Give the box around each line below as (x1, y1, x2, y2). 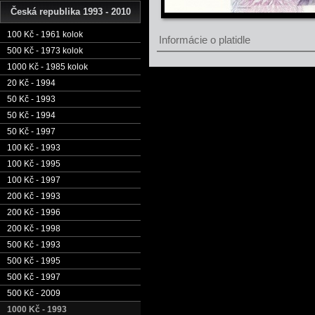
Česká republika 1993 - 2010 (10, 6, 131, 17)
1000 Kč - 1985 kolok (7, 62, 88, 72)
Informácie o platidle (159, 34, 250, 46)
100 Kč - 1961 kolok (7, 30, 83, 39)
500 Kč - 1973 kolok (7, 46, 83, 56)
